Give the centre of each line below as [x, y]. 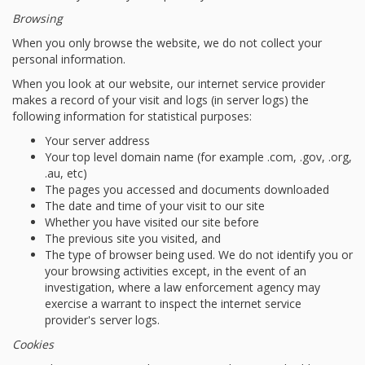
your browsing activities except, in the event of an [176, 271]
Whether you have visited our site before [152, 222]
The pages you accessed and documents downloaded [187, 189]
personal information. [69, 59]
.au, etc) [66, 173]
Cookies [33, 344]
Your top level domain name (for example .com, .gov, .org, [198, 157]
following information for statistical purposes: [132, 116]
